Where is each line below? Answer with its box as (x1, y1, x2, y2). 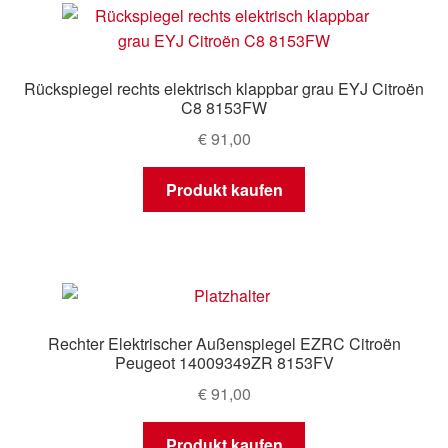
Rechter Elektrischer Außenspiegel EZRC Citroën (47, 332, 401, 356)
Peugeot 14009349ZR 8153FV (114, 351, 334, 375)
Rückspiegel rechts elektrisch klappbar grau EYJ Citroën (24, 77, 424, 101)
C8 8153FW (181, 96, 267, 120)
